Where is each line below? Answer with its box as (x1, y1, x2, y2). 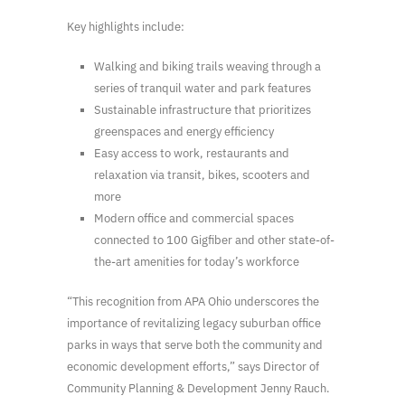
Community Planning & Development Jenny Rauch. (67, 380, 330, 396)
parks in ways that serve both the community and (67, 336, 323, 353)
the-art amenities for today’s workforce (94, 253, 299, 269)
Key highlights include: (67, 18, 184, 34)
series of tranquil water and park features (94, 80, 311, 96)
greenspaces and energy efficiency (94, 123, 274, 139)
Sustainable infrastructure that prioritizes (94, 101, 311, 118)
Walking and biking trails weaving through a (94, 58, 321, 74)
